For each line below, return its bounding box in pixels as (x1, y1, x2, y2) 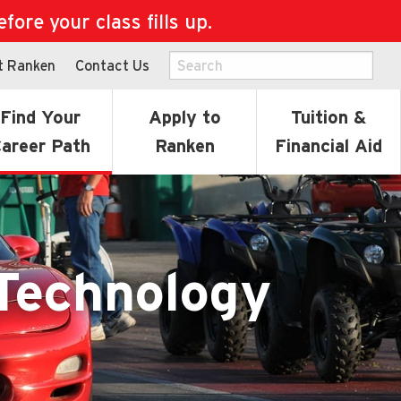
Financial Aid (275, 136, 382, 156)
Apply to (148, 107, 221, 127)
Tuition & (291, 107, 366, 127)
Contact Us (75, 56, 149, 73)
